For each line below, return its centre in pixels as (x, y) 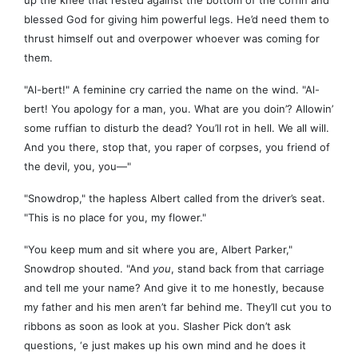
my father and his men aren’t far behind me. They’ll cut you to (178, 307)
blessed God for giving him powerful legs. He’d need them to (177, 20)
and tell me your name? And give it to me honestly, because (174, 288)
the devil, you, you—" (78, 167)
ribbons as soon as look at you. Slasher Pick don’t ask (157, 326)
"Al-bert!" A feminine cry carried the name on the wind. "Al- (172, 90)
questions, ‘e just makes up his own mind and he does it (165, 346)
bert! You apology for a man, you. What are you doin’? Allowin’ (179, 109)
